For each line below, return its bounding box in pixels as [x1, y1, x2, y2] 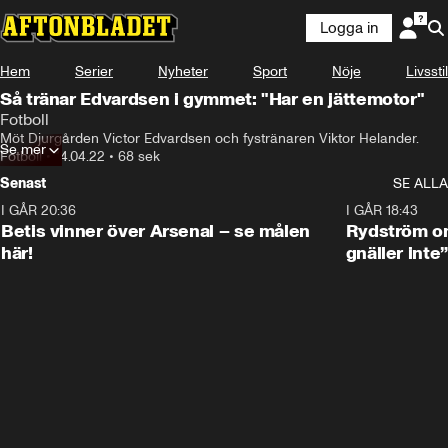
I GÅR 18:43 [345, 202, 418, 219]
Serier [75, 63, 113, 80]
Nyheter [158, 63, 208, 80]
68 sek [118, 148, 160, 165]
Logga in [320, 19, 378, 37]
